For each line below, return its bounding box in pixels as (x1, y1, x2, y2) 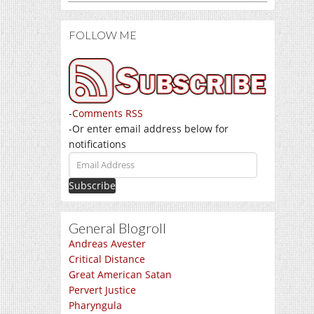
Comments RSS (72, 106, 143, 120)
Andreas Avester (69, 236, 146, 250)
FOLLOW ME (69, 28, 137, 41)
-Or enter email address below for (69, 121, 228, 135)
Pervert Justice (69, 282, 136, 296)
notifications (69, 137, 126, 151)
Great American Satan (69, 267, 172, 281)
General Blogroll (69, 219, 166, 236)
